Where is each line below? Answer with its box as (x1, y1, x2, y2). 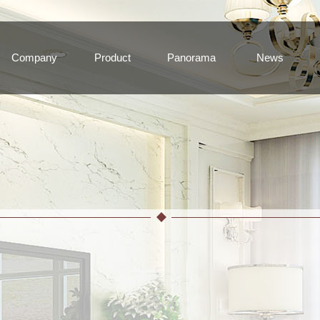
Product (94, 51, 131, 64)
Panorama (166, 51, 216, 64)
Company (11, 51, 57, 64)
